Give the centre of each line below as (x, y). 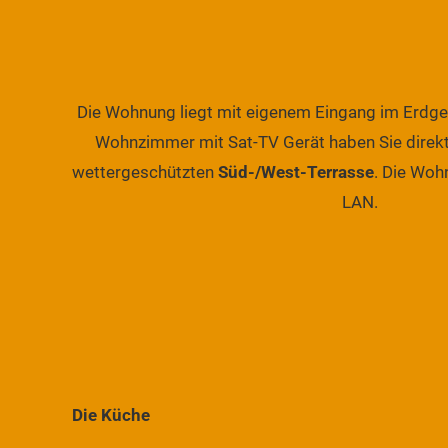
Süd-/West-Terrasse (296, 172)
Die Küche (111, 414)
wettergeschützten (145, 172)
